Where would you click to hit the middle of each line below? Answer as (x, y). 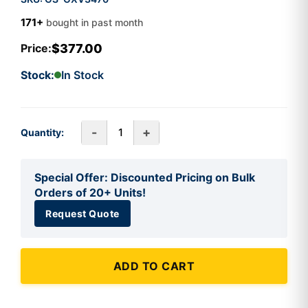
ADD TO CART (154, 266)
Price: (36, 48)
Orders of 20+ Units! (90, 192)
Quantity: (42, 133)
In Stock (82, 75)
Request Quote (82, 213)
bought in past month (95, 22)
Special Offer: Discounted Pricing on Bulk (145, 177)
